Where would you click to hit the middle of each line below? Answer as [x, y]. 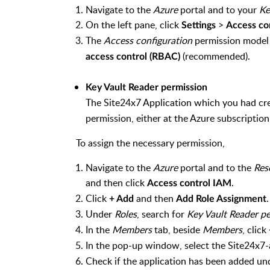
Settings [199, 25]
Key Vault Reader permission [146, 87]
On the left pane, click [133, 25]
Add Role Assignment [221, 199]
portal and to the [216, 168]
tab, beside [177, 230]
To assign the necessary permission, [152, 143]
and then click [116, 183]
